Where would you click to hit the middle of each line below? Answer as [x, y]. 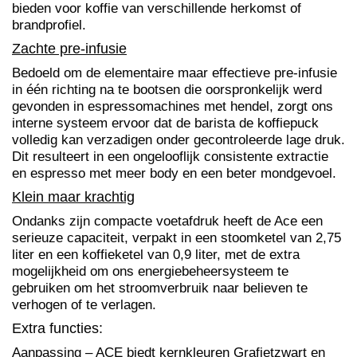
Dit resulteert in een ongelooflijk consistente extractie [170, 156]
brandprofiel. [49, 24]
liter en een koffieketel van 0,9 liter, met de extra [156, 254]
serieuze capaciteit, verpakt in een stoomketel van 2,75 [177, 237]
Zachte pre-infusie [69, 48]
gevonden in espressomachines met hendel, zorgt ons [173, 106]
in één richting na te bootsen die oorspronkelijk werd [167, 89]
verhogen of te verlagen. [84, 304]
